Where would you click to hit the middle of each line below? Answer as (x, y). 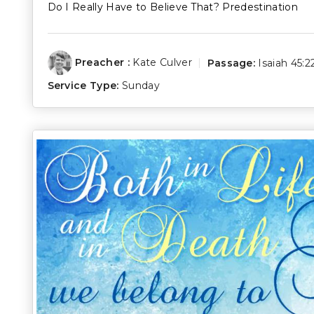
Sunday (141, 86)
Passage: (231, 63)
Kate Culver (162, 63)
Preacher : (102, 63)
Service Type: (83, 86)
